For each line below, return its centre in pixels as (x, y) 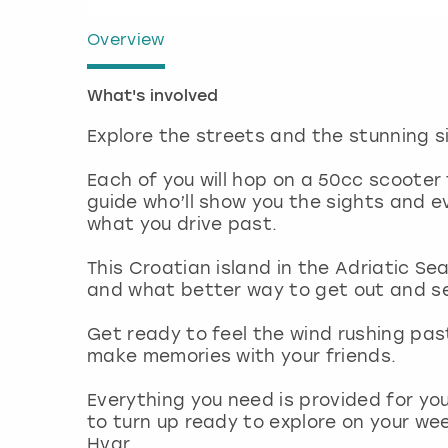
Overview (126, 39)
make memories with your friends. (244, 355)
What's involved (152, 96)
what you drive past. (185, 223)
